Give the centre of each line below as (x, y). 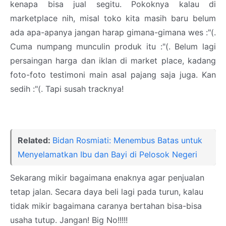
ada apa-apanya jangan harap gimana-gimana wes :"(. (113, 33)
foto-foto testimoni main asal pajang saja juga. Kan (113, 75)
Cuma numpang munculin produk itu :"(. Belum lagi (113, 47)
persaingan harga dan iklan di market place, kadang (113, 61)
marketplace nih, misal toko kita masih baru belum (113, 18)
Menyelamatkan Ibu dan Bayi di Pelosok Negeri (107, 155)
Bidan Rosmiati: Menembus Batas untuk (127, 140)
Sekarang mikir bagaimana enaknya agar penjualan (107, 178)
